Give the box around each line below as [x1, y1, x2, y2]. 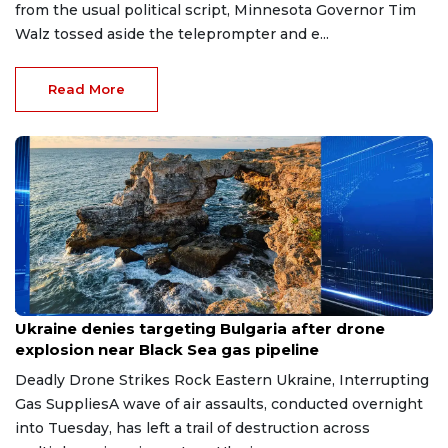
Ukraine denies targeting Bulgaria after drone [15, 318, 385, 338]
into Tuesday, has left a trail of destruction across [15, 418, 370, 437]
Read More [48, 80, 125, 97]
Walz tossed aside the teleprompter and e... [15, 24, 329, 43]
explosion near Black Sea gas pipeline [15, 339, 319, 359]
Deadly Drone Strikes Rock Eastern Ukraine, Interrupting [15, 370, 429, 389]
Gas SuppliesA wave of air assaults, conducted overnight [15, 394, 423, 413]
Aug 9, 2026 [15, 301, 83, 315]
